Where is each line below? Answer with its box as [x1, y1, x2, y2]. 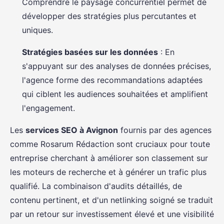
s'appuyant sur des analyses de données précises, [22, 61, 211, 71]
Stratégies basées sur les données [22, 47, 158, 57]
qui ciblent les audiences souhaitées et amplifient [22, 89, 208, 99]
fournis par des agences [118, 125, 211, 135]
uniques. [22, 25, 53, 35]
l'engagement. [22, 103, 75, 113]
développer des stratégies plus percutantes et [22, 11, 196, 21]
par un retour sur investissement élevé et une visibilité [10, 209, 214, 219]
